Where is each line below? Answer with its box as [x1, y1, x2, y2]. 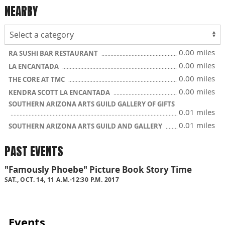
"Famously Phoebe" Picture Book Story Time [5, 164, 192, 176]
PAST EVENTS [5, 143, 63, 160]
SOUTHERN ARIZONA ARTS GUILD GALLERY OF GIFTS [9, 99, 175, 108]
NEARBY [5, 2, 38, 20]
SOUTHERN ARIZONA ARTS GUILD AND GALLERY [9, 122, 164, 131]
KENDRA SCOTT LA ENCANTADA [9, 88, 111, 97]
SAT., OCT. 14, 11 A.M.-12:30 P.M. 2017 [5, 175, 120, 184]
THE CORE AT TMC [9, 75, 66, 84]
